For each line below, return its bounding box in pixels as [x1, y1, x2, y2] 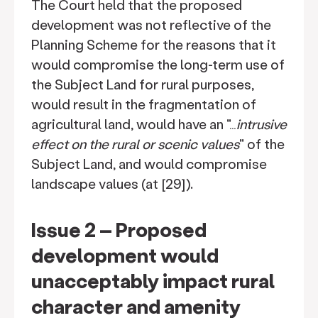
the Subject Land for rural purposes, [31, 75, 254, 93]
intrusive [236, 115, 287, 133]
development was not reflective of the [31, 16, 271, 33]
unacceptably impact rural [31, 268, 275, 293]
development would [31, 242, 219, 268]
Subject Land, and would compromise [31, 155, 267, 172]
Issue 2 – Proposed [31, 216, 207, 242]
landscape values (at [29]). [31, 175, 193, 192]
